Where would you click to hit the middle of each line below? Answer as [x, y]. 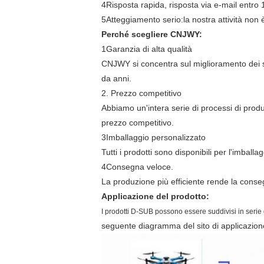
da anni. [116, 78]
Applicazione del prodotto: [155, 196]
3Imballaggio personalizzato [154, 137]
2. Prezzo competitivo [141, 93]
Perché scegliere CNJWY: [152, 34]
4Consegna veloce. [137, 167]
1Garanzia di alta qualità [147, 49]
